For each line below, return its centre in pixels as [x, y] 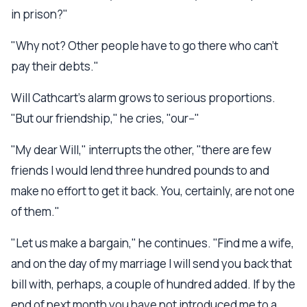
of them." [35, 211]
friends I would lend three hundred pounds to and [140, 170]
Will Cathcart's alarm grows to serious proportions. [143, 98]
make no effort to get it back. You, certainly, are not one [153, 191]
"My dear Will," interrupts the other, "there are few [141, 150]
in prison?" [39, 14]
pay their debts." [55, 66]
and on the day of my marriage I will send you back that [151, 263]
